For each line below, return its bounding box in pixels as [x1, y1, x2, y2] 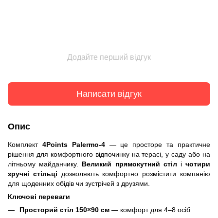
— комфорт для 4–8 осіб [109, 206, 190, 214]
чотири [185, 160, 211, 168]
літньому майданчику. [8, 160, 82, 168]
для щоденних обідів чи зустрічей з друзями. [8, 180, 150, 187]
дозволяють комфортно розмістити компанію [57, 170, 211, 178]
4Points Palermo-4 [42, 141, 105, 148]
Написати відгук [76, 89, 142, 99]
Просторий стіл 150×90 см [19, 206, 109, 214]
